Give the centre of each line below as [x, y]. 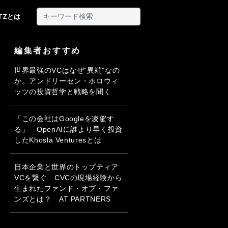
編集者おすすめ [48, 51]
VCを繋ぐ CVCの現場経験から [68, 178]
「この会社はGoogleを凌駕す [64, 119]
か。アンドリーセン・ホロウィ [67, 81]
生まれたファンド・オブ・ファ [67, 188]
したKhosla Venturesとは [58, 140]
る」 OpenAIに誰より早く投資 [68, 129]
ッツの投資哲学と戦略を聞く [63, 92]
